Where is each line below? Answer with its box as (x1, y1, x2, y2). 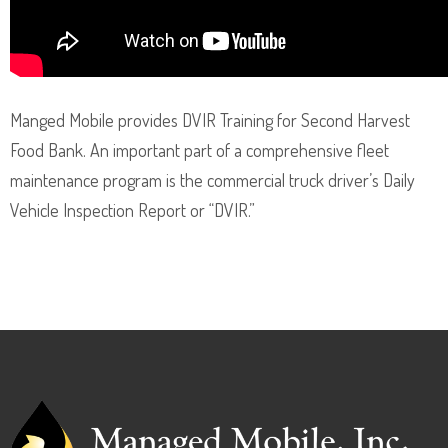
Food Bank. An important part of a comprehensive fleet (10, 138, 389, 161)
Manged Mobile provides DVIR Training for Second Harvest (10, 108, 410, 131)
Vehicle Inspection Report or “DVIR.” (10, 198, 255, 221)
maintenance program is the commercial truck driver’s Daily (10, 168, 415, 191)
